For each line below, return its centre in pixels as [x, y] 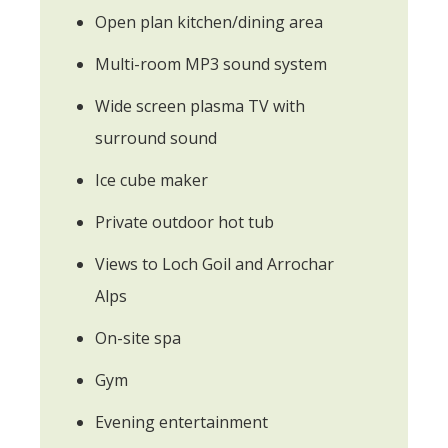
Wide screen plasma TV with [200, 105]
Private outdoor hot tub [184, 221]
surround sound [156, 137]
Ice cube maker [151, 179]
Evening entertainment [181, 421]
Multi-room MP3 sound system [211, 63]
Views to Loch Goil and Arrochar [214, 263]
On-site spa [138, 337]
